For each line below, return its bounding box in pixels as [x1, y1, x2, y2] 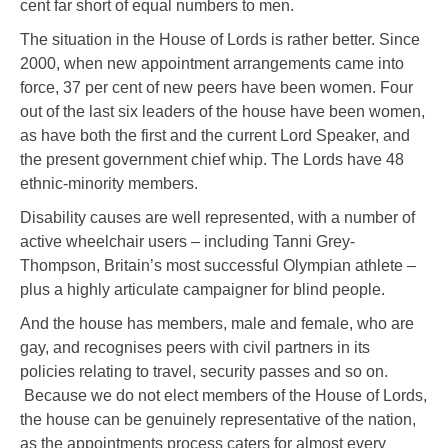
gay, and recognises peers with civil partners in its [20, 339, 370, 357]
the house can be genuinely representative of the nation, [20, 411, 416, 429]
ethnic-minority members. [20, 175, 198, 193]
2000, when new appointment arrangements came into [20, 55, 404, 73]
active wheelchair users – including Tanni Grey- [20, 233, 355, 251]
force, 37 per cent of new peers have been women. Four [20, 79, 413, 97]
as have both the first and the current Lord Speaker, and [20, 127, 410, 145]
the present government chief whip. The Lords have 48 [20, 151, 404, 169]
